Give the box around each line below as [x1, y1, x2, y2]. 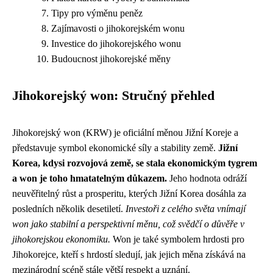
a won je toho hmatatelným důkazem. [12, 173, 167, 183]
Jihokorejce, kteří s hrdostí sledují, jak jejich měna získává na [12, 249, 246, 260]
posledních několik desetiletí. [12, 204, 126, 214]
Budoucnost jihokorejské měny [51, 54, 171, 64]
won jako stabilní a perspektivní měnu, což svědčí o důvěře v [12, 219, 244, 229]
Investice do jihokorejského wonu [51, 38, 181, 49]
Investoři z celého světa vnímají [126, 204, 246, 214]
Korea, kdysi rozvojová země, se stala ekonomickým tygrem [12, 158, 257, 168]
